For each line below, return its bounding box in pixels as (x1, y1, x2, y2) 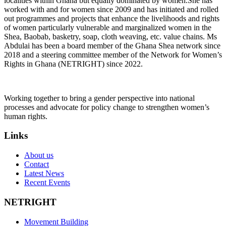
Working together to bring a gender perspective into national (4, 93, 195, 102)
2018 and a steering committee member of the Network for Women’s (4, 50, 222, 59)
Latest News (24, 169, 64, 178)
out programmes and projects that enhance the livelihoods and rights (4, 14, 219, 23)
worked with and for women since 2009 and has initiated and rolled (4, 5, 218, 14)
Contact (24, 160, 49, 169)
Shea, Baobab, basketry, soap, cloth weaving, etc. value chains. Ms (4, 32, 217, 41)
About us (24, 151, 53, 160)
